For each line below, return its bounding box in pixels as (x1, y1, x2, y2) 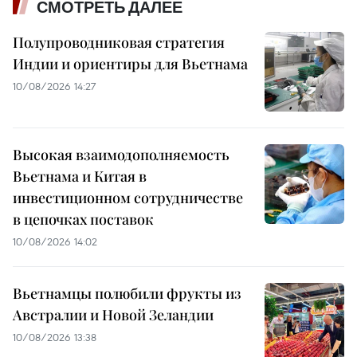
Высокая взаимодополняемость (13, 145, 229, 165)
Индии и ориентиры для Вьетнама (13, 54, 248, 74)
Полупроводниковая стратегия (13, 33, 225, 53)
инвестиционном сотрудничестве (13, 188, 243, 208)
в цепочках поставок (13, 210, 154, 229)
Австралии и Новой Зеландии (13, 305, 214, 325)
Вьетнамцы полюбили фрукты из (13, 284, 241, 304)
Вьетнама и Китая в (13, 167, 147, 186)
